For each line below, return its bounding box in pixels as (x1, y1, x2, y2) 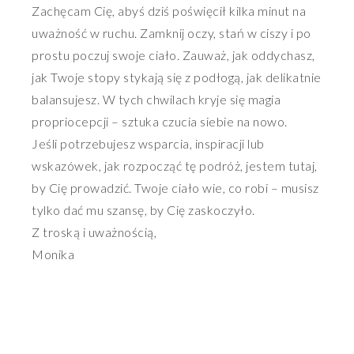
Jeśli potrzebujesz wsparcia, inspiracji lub (32, 136, 265, 152)
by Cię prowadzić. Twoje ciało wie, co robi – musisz (32, 180, 319, 196)
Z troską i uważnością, (32, 224, 156, 240)
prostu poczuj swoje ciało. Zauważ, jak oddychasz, (32, 47, 315, 63)
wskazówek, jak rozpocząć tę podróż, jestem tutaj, (32, 158, 318, 174)
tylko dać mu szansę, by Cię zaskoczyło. (32, 202, 255, 218)
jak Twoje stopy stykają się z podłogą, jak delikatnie (32, 70, 322, 85)
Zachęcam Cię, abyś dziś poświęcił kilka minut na (32, 3, 306, 19)
